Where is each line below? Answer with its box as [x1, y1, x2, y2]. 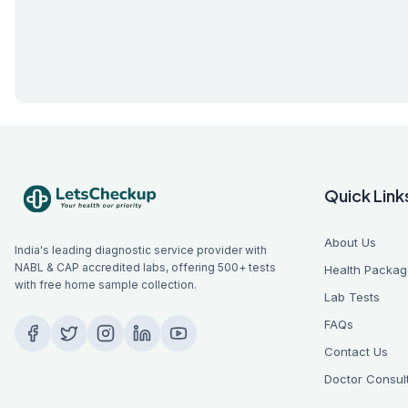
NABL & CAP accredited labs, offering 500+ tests [15, 260, 276, 274]
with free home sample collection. [15, 278, 197, 291]
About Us [324, 235, 376, 250]
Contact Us [324, 344, 388, 359]
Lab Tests [324, 290, 380, 304]
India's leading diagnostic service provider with [15, 243, 267, 257]
